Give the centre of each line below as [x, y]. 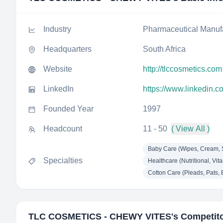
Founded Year [68, 109]
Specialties [63, 161]
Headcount [63, 129]
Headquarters [67, 49]
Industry [57, 29]
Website [58, 69]
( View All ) [190, 129]
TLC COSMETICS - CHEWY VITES [100, 217]
